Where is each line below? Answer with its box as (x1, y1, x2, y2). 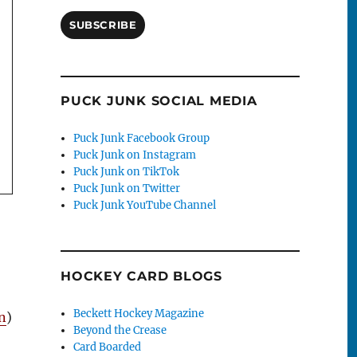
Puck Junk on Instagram (73, 148, 197, 163)
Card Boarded (73, 339, 142, 354)
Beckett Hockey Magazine (73, 306, 205, 320)
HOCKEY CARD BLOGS (61, 268, 222, 284)
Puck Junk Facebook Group (73, 131, 210, 146)
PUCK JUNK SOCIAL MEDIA (61, 93, 257, 109)
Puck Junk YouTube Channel (73, 198, 217, 213)
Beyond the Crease (73, 323, 167, 337)
